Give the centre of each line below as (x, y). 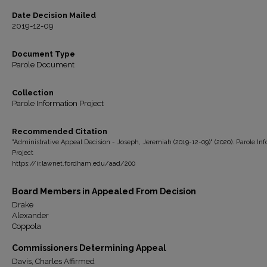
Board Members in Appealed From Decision (104, 191)
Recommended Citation (60, 131)
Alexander (30, 215)
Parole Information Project (58, 103)
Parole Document (43, 65)
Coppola (27, 226)
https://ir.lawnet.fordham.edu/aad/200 (74, 164)
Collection (33, 93)
